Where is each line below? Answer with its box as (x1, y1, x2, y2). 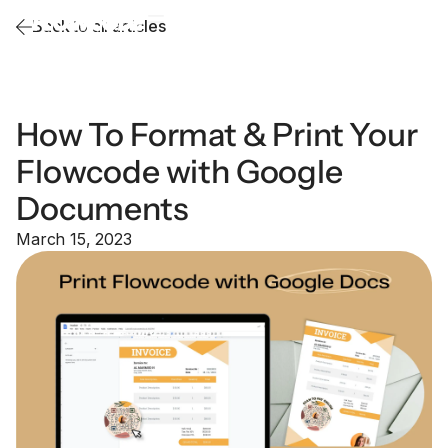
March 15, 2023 (16, 229, 132, 249)
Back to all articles (32, 16, 166, 36)
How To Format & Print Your (16, 115, 418, 154)
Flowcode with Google (16, 152, 343, 191)
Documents (16, 189, 188, 228)
